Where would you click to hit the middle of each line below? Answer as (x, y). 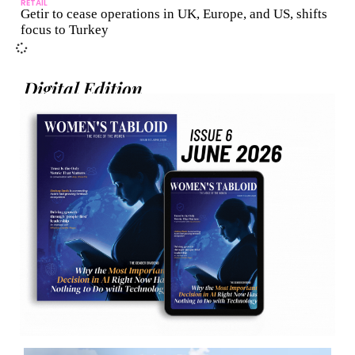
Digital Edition (83, 89)
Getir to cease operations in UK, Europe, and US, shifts (174, 14)
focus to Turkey (65, 30)
